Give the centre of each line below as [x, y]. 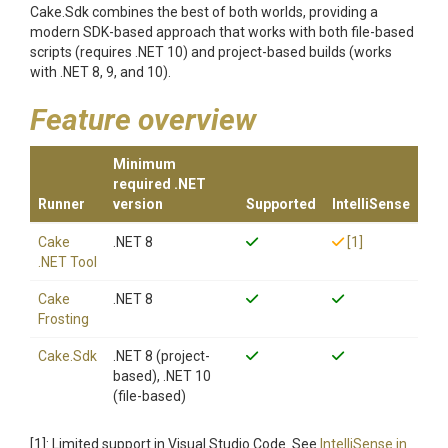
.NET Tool [67, 262]
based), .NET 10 [162, 376]
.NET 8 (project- [161, 356]
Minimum [144, 164]
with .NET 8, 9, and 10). [100, 72]
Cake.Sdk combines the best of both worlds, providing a [204, 12]
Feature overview [143, 119]
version [138, 204]
